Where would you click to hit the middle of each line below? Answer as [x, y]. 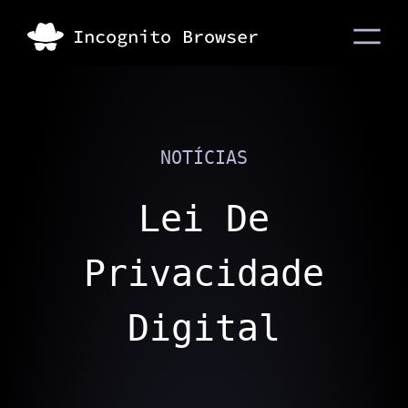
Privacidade [204, 273]
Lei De [204, 219]
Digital [204, 328]
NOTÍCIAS [204, 158]
